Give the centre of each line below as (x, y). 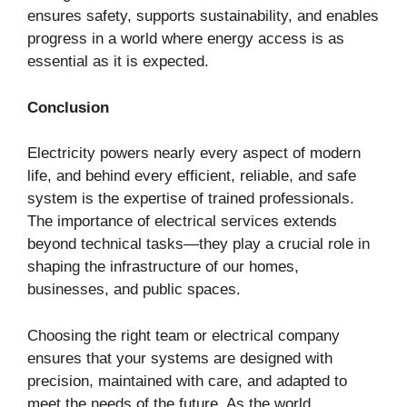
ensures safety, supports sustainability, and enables (203, 16)
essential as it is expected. (118, 62)
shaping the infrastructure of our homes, (163, 267)
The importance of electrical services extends (182, 222)
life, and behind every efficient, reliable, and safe (192, 176)
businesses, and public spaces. (134, 290)
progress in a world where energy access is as (186, 39)
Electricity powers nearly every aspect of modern (194, 154)
